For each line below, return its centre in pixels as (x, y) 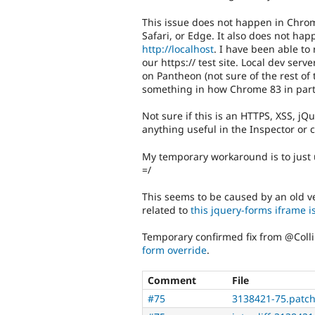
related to (166, 210)
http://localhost (178, 49)
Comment (172, 280)
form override (174, 250)
